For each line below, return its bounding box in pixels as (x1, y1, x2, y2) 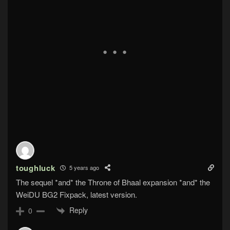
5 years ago (68, 163, 100, 172)
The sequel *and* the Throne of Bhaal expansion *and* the (16, 176, 210, 187)
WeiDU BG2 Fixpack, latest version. (16, 188, 137, 200)
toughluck (16, 162, 55, 174)
